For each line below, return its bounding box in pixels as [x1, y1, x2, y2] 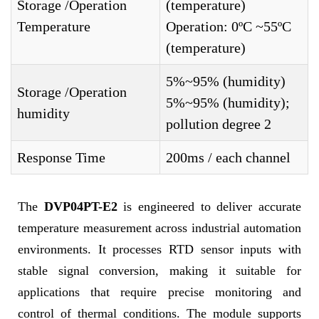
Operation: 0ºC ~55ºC [166, 19, 291, 34]
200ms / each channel [166, 150, 291, 165]
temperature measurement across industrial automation [18, 221, 301, 235]
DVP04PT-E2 [43, 199, 117, 214]
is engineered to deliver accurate [117, 199, 302, 214]
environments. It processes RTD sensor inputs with [18, 242, 301, 256]
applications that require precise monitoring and [18, 285, 301, 299]
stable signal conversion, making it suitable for [18, 263, 301, 278]
